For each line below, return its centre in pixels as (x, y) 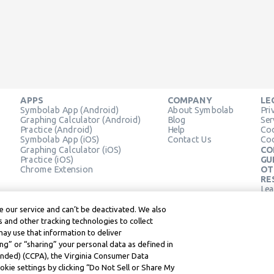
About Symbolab (201, 110)
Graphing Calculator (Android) (81, 120)
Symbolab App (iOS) (60, 139)
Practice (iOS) (47, 159)
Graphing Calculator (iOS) (71, 150)
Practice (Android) (57, 129)
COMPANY (189, 100)
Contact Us (190, 139)
